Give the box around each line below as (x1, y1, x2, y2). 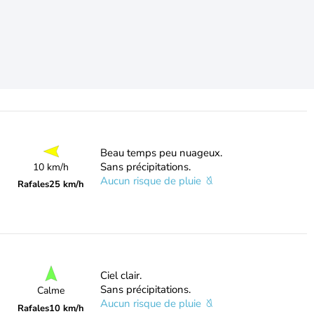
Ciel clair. (100, 268, 142, 282)
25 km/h (49, 178, 85, 191)
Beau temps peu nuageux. (100, 146, 222, 160)
